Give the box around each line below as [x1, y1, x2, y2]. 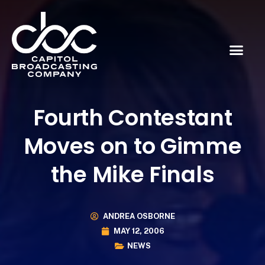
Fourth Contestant [33, 102, 232, 133]
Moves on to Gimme [23, 130, 242, 161]
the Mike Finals [50, 159, 215, 190]
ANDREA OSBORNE [102, 212, 175, 221]
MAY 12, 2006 [113, 227, 164, 236]
